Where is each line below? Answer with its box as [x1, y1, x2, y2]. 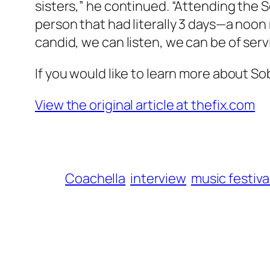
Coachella [65, 169, 126, 188]
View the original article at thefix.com [35, 96, 256, 115]
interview [130, 169, 187, 188]
